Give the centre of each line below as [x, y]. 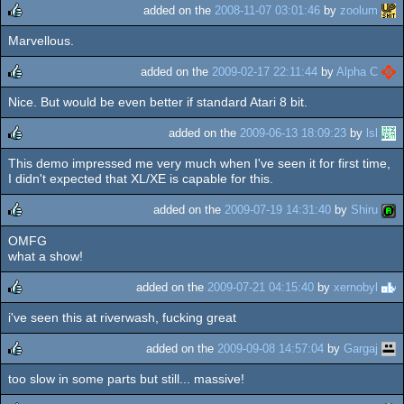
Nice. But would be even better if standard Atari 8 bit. [158, 102]
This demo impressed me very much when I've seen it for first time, [199, 164]
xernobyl [356, 287]
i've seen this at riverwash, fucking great [122, 317]
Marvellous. [41, 40]
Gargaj [361, 348]
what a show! [46, 256]
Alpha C [357, 71]
